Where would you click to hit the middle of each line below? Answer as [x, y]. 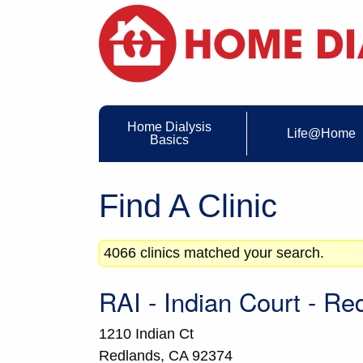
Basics [170, 140]
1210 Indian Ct [146, 334]
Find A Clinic [188, 206]
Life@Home [321, 134]
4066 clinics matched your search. [214, 253]
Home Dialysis [170, 127]
